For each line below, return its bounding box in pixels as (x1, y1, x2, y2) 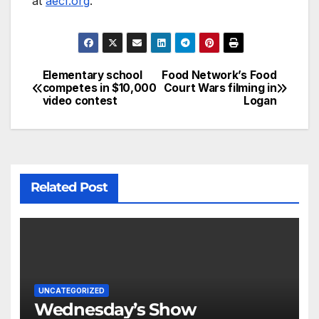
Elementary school (42, 68, 142, 83)
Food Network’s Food (162, 68, 277, 83)
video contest (42, 94, 117, 108)
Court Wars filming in (163, 81, 277, 95)
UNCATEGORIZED (38, 286, 105, 295)
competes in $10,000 (42, 81, 157, 95)
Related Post (30, 179, 108, 196)
